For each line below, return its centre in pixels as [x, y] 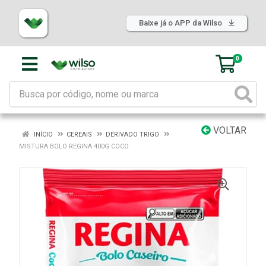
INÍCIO [42, 134]
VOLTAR [229, 130]
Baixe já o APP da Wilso [181, 23]
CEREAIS [79, 134]
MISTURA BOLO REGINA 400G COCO [74, 146]
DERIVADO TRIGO [132, 134]
